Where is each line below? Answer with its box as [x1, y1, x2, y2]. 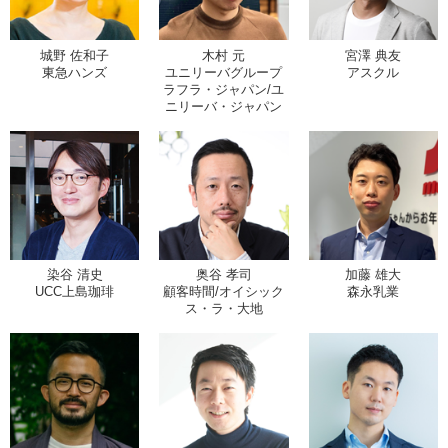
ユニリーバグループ [165, 64, 283, 80]
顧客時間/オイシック [163, 284, 285, 300]
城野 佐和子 [40, 47, 110, 63]
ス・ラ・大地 [184, 301, 263, 317]
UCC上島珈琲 [35, 284, 115, 300]
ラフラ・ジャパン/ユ [163, 81, 285, 97]
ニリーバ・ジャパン [165, 98, 283, 114]
